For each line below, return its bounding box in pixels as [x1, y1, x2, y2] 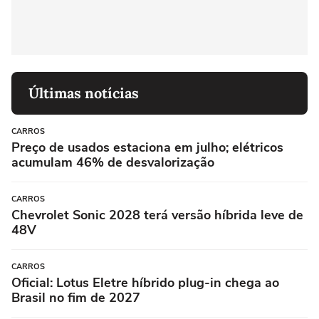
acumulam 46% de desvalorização [11, 153, 214, 171]
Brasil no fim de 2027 [11, 288, 140, 306]
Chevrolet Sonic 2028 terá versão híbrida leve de [11, 206, 303, 224]
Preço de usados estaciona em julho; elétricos [11, 138, 283, 156]
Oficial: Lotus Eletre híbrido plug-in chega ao [11, 273, 279, 291]
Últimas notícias [28, 83, 139, 102]
